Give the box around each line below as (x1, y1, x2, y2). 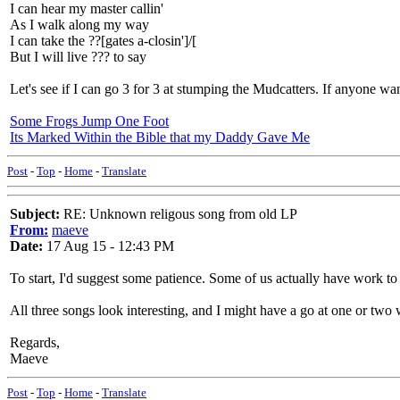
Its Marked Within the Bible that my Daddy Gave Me (10, 129, 310, 145)
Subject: (10, 206, 60, 221)
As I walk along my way (10, 17, 149, 32)
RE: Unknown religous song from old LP (60, 206, 297, 221)
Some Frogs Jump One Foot (10, 113, 169, 129)
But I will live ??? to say (10, 49, 146, 64)
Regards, (10, 335, 60, 350)
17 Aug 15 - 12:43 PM (43, 238, 174, 254)
